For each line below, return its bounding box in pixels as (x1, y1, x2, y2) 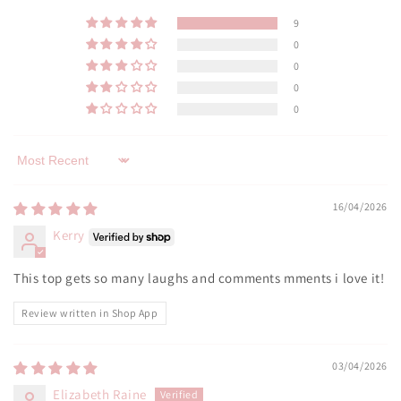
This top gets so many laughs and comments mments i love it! (13, 269, 385, 286)
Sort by (13, 159, 56, 177)
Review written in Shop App (21, 305, 158, 320)
